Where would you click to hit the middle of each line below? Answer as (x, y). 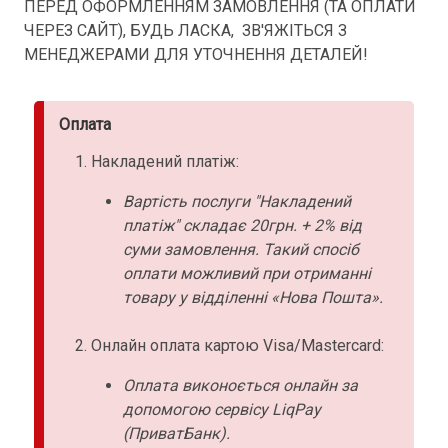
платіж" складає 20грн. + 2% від (242, 225)
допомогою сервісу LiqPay (222, 409)
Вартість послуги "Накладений (237, 201)
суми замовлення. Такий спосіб (241, 249)
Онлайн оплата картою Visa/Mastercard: (237, 345)
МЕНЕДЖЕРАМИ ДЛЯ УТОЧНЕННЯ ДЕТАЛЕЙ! (196, 54)
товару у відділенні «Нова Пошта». (253, 297)
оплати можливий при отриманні (247, 273)
